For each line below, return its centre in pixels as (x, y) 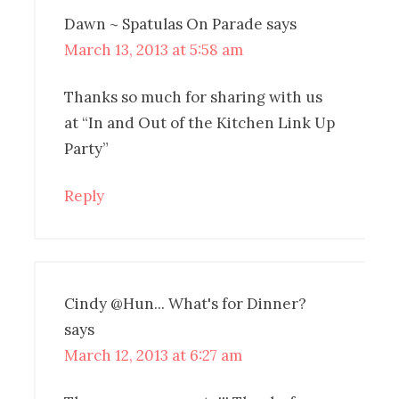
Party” (87, 148)
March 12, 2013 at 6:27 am (154, 355)
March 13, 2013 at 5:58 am (154, 49)
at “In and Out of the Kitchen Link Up (200, 122)
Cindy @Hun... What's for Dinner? (186, 303)
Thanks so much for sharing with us (194, 97)
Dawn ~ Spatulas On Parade (164, 24)
